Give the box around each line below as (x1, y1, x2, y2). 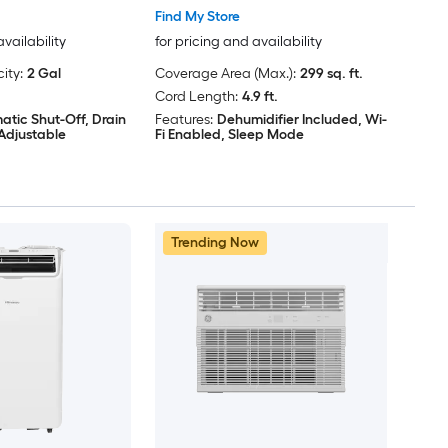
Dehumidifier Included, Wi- (216, 111, 387, 129)
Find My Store (154, 8, 240, 26)
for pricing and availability (154, 33, 322, 51)
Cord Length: (154, 88, 238, 106)
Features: (154, 111, 213, 129)
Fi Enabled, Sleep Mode (154, 126, 304, 144)
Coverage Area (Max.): (154, 65, 296, 83)
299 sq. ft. (299, 65, 363, 83)
